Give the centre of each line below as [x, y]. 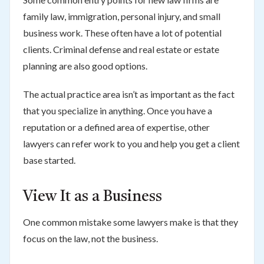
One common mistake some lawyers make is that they [130, 222]
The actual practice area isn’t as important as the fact [128, 94]
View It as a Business [92, 197]
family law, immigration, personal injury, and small [121, 16]
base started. [49, 160]
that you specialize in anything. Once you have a [117, 110]
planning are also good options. [85, 65]
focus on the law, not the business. [90, 238]
